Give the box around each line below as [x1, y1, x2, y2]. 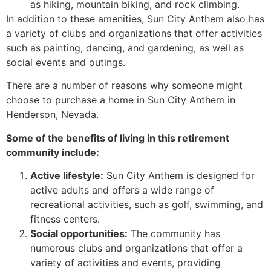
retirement [178, 131, 229, 144]
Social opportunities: [30, 227, 128, 240]
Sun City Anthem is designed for [103, 169, 255, 182]
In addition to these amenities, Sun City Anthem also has [6, 13, 264, 25]
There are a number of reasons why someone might [6, 79, 243, 92]
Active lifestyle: [30, 169, 103, 182]
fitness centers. [30, 213, 100, 226]
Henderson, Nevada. [6, 108, 99, 121]
